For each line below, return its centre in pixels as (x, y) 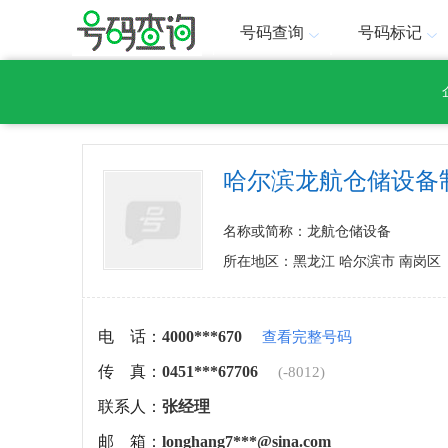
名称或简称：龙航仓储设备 (307, 231)
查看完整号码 (307, 337)
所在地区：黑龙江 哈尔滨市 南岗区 (332, 261)
